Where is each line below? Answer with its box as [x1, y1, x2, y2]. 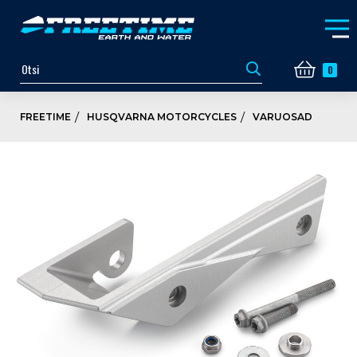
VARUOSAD [253, 111, 312, 123]
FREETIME [20, 111, 71, 123]
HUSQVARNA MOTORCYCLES [87, 111, 237, 123]
